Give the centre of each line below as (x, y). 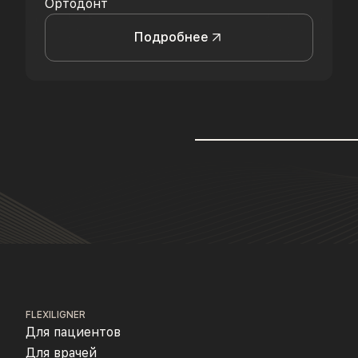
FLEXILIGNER (56, 314)
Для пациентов (73, 332)
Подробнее (171, 37)
